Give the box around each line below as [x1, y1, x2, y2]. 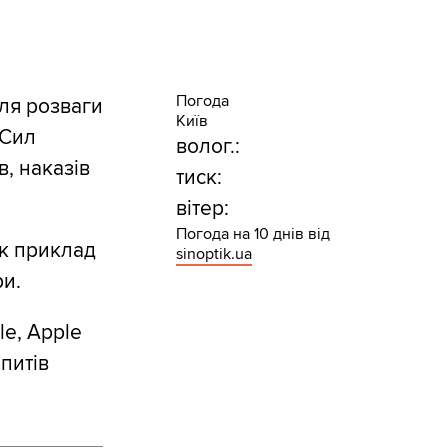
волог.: [175, 134, 240, 160]
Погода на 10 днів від [175, 224, 330, 245]
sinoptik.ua [175, 244, 252, 265]
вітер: [175, 196, 229, 222]
